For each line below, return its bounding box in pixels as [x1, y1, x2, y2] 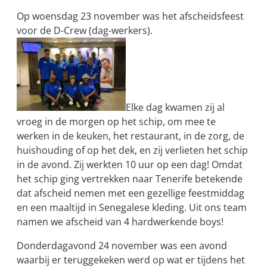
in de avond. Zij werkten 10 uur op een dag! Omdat [17, 157, 243, 171]
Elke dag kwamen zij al [126, 100, 225, 114]
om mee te [167, 114, 216, 128]
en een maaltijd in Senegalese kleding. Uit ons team [17, 200, 247, 214]
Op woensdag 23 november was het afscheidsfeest [17, 9, 244, 23]
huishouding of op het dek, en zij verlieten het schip [17, 143, 248, 157]
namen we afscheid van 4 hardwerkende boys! [17, 215, 223, 228]
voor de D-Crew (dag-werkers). [17, 23, 153, 37]
